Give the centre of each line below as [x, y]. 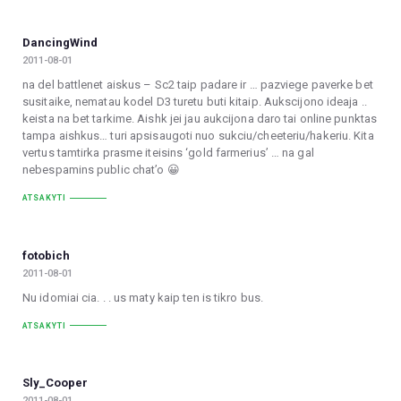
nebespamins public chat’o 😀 [101, 170]
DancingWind [60, 42]
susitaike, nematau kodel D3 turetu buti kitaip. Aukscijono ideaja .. [195, 102]
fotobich [46, 255]
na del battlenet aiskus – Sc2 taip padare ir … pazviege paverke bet [198, 85]
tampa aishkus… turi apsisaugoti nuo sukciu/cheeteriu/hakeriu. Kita [198, 136]
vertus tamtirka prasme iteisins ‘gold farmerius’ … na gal [168, 153]
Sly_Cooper [55, 383]
